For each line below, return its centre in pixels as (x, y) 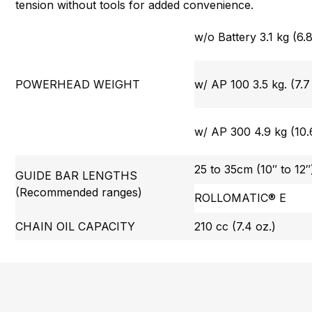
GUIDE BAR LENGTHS (77, 176)
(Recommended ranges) (79, 193)
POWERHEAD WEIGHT (78, 85)
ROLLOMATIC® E (241, 198)
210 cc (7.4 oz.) (235, 227)
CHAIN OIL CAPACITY (76, 227)
